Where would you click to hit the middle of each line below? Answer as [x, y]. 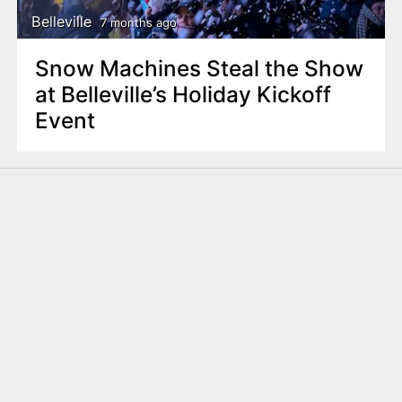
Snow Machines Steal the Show [199, 69]
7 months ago [138, 22]
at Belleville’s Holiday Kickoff [183, 95]
